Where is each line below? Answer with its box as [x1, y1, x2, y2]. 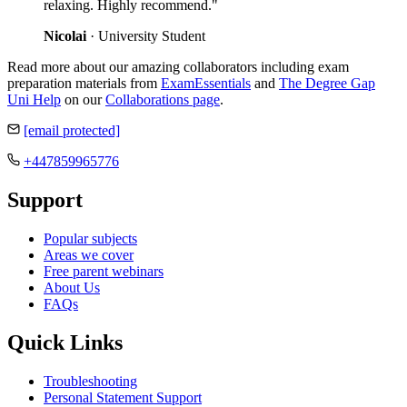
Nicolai [44, 27, 86, 44]
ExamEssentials [161, 74, 251, 91]
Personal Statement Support [44, 389, 202, 405]
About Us [44, 279, 100, 295]
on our [61, 91, 105, 107]
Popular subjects [44, 230, 137, 246]
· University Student [86, 27, 205, 44]
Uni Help [7, 91, 61, 107]
